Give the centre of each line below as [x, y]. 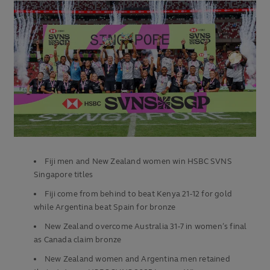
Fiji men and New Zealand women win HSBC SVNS [138, 162]
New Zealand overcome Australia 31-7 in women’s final [146, 227]
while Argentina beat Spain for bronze [105, 208]
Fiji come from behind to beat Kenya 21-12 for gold [139, 194]
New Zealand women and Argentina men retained [137, 259]
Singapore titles [64, 175]
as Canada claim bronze [78, 240]
